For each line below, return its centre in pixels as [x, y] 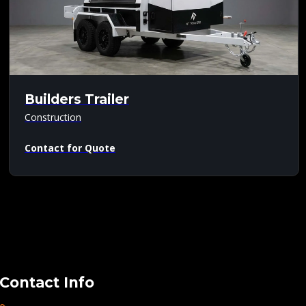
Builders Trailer [77, 99]
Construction [53, 117]
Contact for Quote [70, 148]
